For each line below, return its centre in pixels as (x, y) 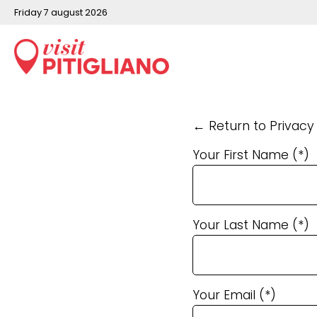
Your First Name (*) (251, 155)
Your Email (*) (234, 295)
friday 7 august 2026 (63, 12)
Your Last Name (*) (251, 225)
